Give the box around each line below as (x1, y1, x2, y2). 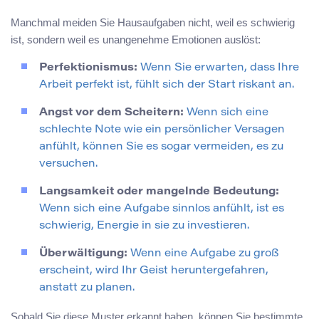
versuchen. (39, 158, 98, 169)
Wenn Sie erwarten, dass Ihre (137, 62, 299, 73)
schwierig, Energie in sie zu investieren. (39, 220, 249, 231)
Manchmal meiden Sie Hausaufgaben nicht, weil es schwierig (11, 16, 295, 28)
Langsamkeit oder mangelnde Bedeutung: (39, 186, 279, 197)
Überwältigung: (39, 248, 127, 259)
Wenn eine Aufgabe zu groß (127, 248, 279, 259)
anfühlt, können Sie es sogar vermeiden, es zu (39, 141, 283, 152)
